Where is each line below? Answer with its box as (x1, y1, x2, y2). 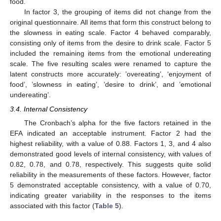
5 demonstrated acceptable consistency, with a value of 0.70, (10, 181, 211, 189)
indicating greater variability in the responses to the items (10, 191, 211, 199)
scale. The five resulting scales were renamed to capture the (10, 60, 211, 68)
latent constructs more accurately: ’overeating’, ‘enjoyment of (10, 70, 211, 78)
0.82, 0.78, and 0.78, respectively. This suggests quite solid (10, 160, 211, 168)
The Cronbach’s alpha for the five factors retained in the (24, 118, 211, 127)
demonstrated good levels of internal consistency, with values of (10, 149, 211, 158)
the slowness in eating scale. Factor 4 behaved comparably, (10, 29, 211, 37)
